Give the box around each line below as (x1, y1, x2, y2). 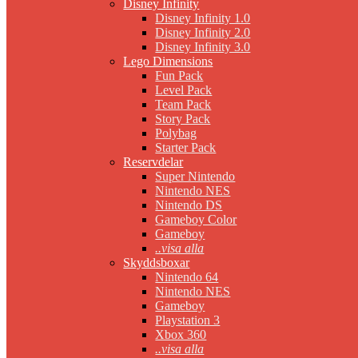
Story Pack (155, 112, 211, 126)
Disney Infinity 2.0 (155, 26, 251, 40)
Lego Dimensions (123, 54, 213, 69)
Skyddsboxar (123, 256, 190, 270)
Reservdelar (123, 155, 184, 169)
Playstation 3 (155, 313, 221, 328)
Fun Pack (155, 69, 204, 83)
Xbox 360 (155, 328, 207, 342)
